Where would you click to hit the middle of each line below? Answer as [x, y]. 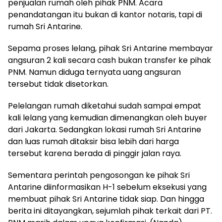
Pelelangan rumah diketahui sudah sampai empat [105, 106]
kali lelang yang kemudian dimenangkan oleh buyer [108, 118]
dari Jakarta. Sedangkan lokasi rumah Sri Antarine [105, 130]
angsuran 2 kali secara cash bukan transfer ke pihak [110, 60]
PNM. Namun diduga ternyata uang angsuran [94, 72]
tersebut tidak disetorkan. [58, 84]
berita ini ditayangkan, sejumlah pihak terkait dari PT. [110, 211]
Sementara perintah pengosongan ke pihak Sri [99, 175]
